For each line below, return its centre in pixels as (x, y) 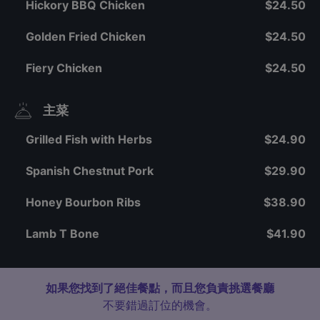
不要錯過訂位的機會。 (160, 305)
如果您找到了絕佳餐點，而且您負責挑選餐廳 (160, 288)
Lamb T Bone (62, 234)
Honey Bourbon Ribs (83, 202)
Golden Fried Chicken (86, 36)
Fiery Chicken (64, 68)
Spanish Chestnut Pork (90, 171)
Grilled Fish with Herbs (89, 139)
